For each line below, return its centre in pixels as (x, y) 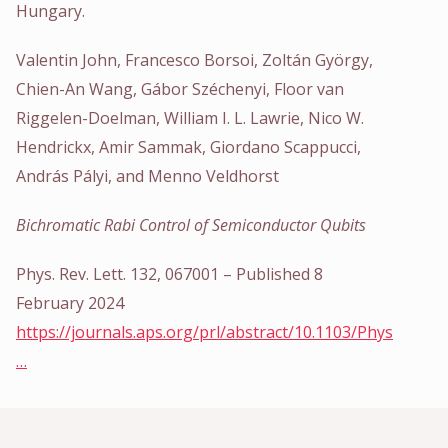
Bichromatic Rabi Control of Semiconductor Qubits (191, 224)
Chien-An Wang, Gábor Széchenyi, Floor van (180, 88)
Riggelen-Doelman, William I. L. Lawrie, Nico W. (190, 117)
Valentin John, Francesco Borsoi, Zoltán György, (194, 59)
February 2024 (70, 302)
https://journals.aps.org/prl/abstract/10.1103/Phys (204, 331)
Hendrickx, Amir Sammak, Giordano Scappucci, (188, 146)
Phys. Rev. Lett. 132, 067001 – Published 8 (169, 273)
